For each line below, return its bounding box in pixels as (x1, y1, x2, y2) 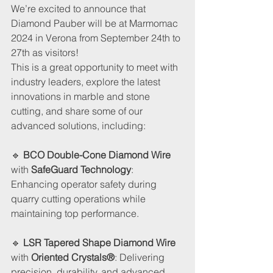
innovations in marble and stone (11, 90, 152, 103)
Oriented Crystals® (31, 251, 115, 264)
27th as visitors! (11, 46, 79, 59)
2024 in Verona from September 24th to (11, 32, 183, 44)
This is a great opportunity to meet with (11, 61, 180, 74)
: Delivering (115, 251, 167, 264)
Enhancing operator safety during (11, 178, 159, 191)
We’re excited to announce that (11, 2, 148, 15)
